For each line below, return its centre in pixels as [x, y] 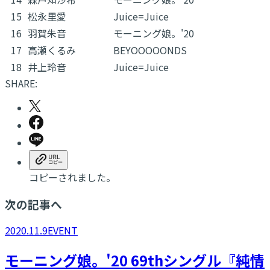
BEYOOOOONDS [150, 50]
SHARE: [21, 83]
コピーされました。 [72, 177]
